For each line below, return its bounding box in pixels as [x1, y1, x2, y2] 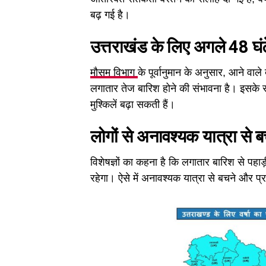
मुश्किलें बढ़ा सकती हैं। [90, 98, 175, 110]
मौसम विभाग [90, 66, 138, 78]
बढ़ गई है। [90, 8, 130, 21]
